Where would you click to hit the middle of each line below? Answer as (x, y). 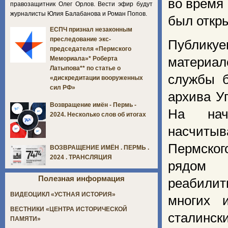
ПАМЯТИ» (25, 219)
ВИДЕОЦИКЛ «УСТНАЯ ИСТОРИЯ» (63, 195)
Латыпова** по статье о (85, 68)
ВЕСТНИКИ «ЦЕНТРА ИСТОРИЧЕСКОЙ (69, 209)
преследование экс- (80, 39)
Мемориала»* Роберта (84, 59)
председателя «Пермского (91, 49)
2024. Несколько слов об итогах (98, 115)
